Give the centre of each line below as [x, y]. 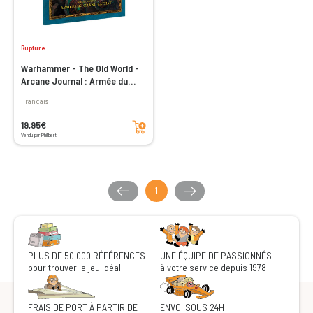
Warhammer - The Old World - [80, 68]
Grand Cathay [48, 93]
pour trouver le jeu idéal [74, 267]
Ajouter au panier [144, 119]
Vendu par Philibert [39, 135]
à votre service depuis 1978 [213, 267]
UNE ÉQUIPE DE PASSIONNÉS [216, 255]
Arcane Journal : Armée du [74, 81]
